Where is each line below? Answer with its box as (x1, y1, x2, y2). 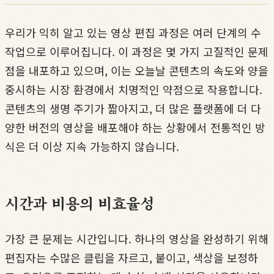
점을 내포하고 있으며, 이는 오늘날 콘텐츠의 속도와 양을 (5, 62, 268, 79)
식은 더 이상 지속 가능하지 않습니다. (5, 138, 179, 155)
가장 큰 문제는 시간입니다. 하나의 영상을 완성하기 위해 (5, 231, 268, 247)
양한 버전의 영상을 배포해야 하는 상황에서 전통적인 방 (5, 119, 265, 136)
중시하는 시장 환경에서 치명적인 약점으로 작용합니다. (5, 81, 262, 98)
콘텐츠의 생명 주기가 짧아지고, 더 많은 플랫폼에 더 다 (5, 100, 261, 117)
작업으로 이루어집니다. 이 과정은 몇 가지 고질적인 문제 (5, 43, 268, 60)
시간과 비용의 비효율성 (5, 192, 154, 214)
